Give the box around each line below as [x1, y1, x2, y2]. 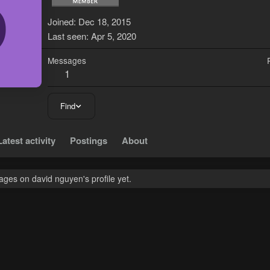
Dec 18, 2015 [78, 15, 131, 28]
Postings [70, 134, 107, 148]
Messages [48, 54, 86, 67]
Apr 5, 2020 [91, 30, 136, 43]
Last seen [48, 30, 86, 43]
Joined [48, 15, 74, 28]
